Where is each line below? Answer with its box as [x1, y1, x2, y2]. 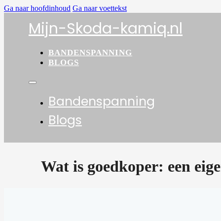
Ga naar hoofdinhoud [4, 4, 71, 12]
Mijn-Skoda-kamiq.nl [29, 18, 183, 39]
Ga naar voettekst [73, 4, 127, 12]
